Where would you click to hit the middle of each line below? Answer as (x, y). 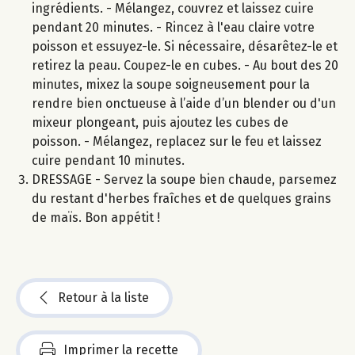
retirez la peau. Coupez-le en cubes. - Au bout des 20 (185, 65)
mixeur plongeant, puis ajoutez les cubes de (160, 122)
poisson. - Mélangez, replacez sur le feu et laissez (177, 141)
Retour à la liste (103, 297)
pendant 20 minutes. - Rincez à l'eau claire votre (173, 27)
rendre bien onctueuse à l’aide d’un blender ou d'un (184, 103)
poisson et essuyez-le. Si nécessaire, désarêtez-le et (185, 46)
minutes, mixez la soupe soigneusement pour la (171, 84)
